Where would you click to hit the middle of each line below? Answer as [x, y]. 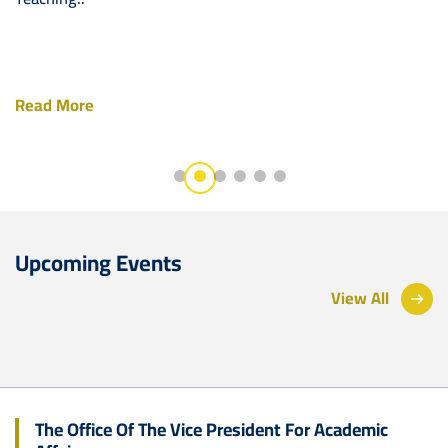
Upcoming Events [98, 262]
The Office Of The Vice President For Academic [211, 428]
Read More [54, 104]
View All [360, 298]
